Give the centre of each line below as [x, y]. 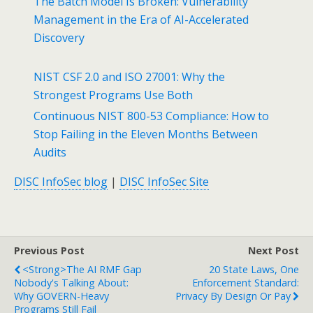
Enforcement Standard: [246, 283]
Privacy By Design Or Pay [233, 296]
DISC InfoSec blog [61, 182]
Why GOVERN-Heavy [61, 296]
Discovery [59, 37]
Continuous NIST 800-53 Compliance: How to [152, 116]
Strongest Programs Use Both [114, 95]
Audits [50, 153]
